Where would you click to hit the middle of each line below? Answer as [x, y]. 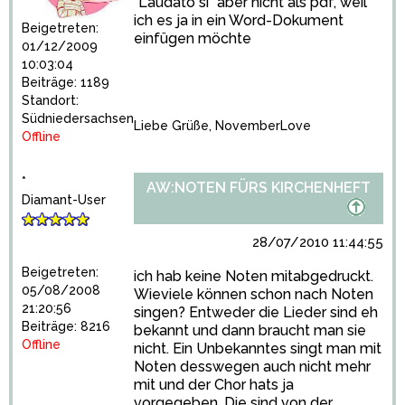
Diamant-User [64, 200]
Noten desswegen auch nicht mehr [252, 367]
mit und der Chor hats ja [214, 385]
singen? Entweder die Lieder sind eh [256, 312]
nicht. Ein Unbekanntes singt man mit [258, 348]
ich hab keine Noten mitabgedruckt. [254, 276]
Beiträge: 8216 [66, 326]
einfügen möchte [193, 38]
